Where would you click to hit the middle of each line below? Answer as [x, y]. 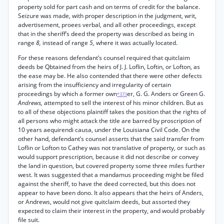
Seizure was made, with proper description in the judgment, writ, [107, 16]
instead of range [66, 43]
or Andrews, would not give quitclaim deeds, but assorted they [104, 202]
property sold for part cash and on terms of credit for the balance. [109, 7]
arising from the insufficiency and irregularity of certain [94, 85]
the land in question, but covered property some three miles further [111, 166]
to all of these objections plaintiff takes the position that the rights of [112, 112]
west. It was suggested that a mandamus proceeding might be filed [111, 175]
